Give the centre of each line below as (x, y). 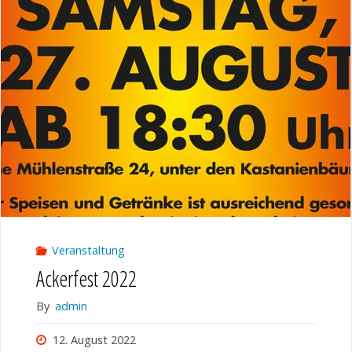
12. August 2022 (94, 339)
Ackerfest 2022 (86, 278)
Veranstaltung (88, 251)
